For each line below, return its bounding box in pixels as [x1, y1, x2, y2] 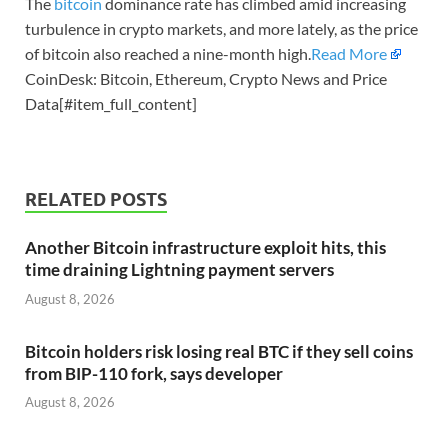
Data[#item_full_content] [25, 94, 197, 114]
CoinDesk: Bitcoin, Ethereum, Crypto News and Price [25, 69, 387, 89]
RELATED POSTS [25, 189, 167, 211]
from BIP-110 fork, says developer [25, 362, 283, 384]
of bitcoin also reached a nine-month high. [25, 44, 311, 64]
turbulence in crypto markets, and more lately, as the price [25, 19, 418, 39]
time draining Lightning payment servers [25, 259, 334, 281]
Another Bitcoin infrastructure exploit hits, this [25, 237, 386, 259]
